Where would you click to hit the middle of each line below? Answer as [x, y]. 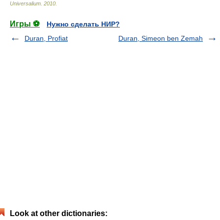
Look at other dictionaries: [59, 213]
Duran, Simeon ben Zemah [161, 38]
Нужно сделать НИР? [83, 24]
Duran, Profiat [46, 38]
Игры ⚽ [25, 24]
